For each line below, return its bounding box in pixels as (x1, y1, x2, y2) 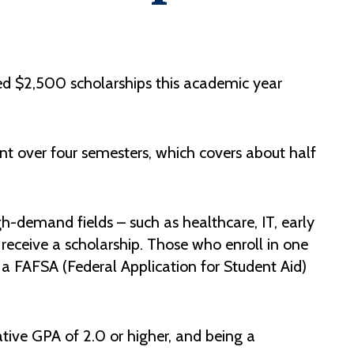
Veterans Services (177, 124, 286, 141)
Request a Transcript (177, 61, 304, 78)
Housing (177, 29, 227, 47)
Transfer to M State (177, 92, 298, 110)
